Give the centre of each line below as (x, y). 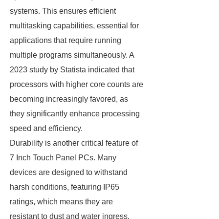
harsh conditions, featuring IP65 (65, 187)
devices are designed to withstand (69, 172)
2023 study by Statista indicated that (72, 70)
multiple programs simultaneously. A (72, 55)
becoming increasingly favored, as (69, 99)
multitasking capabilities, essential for (74, 26)
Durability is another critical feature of (74, 143)
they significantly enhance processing (75, 114)
